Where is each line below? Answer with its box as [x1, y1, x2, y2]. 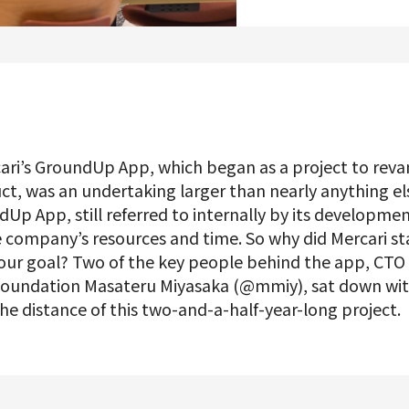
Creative [106, 85, 162, 103]
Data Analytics [106, 34, 201, 52]
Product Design [106, 59, 205, 78]
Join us [38, 215, 95, 240]
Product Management [106, 8, 247, 26]
